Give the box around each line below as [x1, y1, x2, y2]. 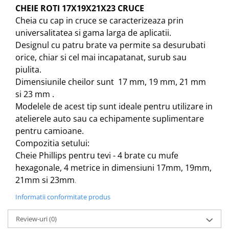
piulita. [15, 64, 41, 76]
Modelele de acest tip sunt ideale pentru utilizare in [15, 101, 213, 112]
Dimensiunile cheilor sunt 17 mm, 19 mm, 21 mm [15, 76, 206, 88]
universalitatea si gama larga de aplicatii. [15, 27, 171, 39]
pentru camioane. [15, 125, 84, 137]
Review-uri [16, 214, 49, 224]
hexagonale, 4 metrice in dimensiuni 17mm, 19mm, [15, 162, 212, 174]
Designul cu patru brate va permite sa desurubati [15, 39, 205, 51]
